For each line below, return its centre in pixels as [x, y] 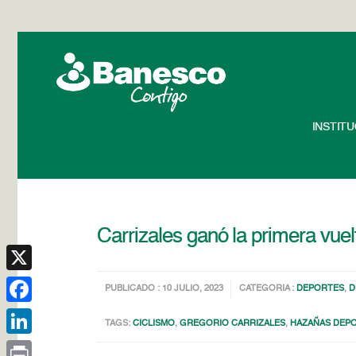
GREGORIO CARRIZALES [233, 324]
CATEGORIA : [268, 289]
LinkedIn [28, 346]
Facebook [31, 315]
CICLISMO [154, 324]
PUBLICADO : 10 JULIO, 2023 [164, 289]
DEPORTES [321, 289]
